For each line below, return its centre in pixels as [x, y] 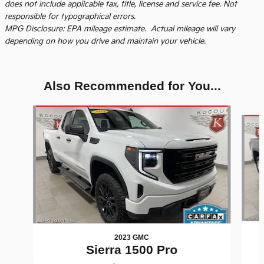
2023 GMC [132, 238]
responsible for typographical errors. [70, 17]
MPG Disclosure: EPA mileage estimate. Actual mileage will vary [120, 29]
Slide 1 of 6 [26, 111]
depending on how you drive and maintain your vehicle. [105, 42]
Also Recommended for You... [132, 86]
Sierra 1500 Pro [132, 250]
